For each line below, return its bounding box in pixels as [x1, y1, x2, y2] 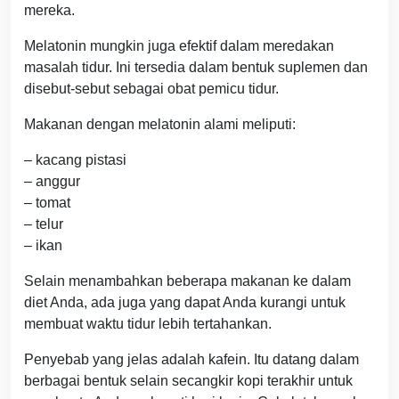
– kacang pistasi [24, 152, 126, 168]
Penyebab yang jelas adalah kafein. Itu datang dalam [24, 352, 359, 368]
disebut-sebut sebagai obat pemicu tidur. [24, 81, 279, 97]
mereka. [24, 3, 75, 19]
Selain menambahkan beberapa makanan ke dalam [24, 273, 351, 289]
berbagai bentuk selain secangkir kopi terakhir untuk [24, 373, 353, 389]
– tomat [24, 195, 70, 211]
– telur [24, 216, 63, 232]
